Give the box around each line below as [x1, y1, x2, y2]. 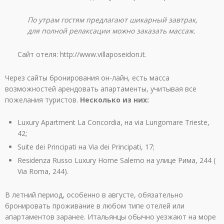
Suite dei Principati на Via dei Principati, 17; [17, 141, 154, 151]
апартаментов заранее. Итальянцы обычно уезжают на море [5, 211, 216, 221]
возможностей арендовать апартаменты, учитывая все [5, 84, 196, 94]
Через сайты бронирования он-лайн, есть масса [5, 73, 169, 83]
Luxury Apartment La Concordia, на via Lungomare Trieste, [17, 117, 209, 127]
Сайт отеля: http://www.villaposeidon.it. [17, 49, 146, 59]
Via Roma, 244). [17, 166, 68, 176]
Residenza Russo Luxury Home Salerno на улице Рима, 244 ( [17, 155, 215, 165]
